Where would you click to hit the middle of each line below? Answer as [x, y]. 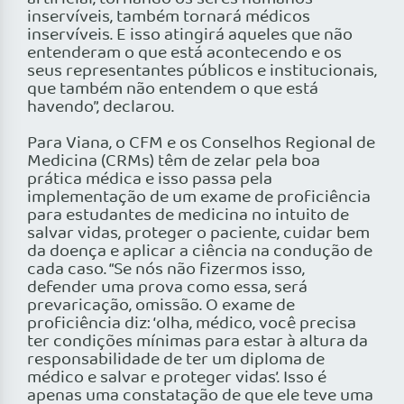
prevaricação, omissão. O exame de [161, 306]
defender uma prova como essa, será [167, 288]
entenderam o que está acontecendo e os [184, 54]
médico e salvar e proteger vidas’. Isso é [177, 378]
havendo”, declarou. [101, 108]
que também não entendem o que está [173, 90]
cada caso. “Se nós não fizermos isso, [166, 270]
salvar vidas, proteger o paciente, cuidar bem [198, 234]
